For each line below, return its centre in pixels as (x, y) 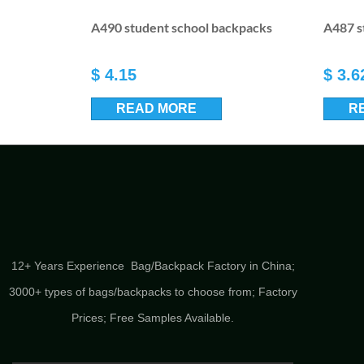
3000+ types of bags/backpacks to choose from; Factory (153, 291)
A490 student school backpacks (182, 27)
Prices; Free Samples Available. (153, 317)
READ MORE (156, 108)
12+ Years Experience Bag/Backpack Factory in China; (153, 265)
